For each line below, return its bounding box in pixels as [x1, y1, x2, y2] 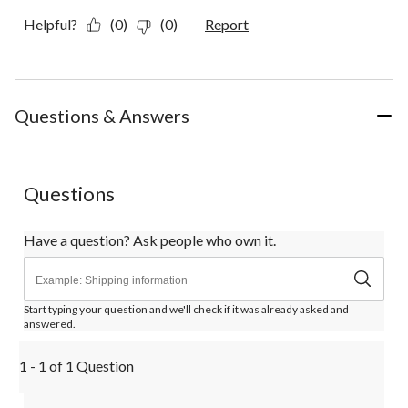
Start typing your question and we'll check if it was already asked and [24, 302, 349, 317]
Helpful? [24, 15, 77, 34]
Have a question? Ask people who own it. [24, 231, 276, 250]
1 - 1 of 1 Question [19, 357, 134, 375]
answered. [24, 317, 76, 331]
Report [205, 15, 249, 34]
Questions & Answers [15, 105, 189, 127]
